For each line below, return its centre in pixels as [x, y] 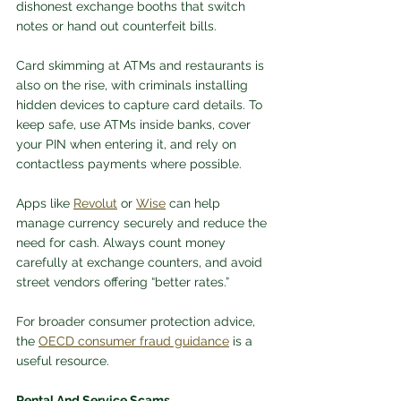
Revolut [95, 204]
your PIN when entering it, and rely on [128, 145]
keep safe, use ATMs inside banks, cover [135, 125]
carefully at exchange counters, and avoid [141, 263]
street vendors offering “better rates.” [124, 282]
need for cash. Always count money [123, 243]
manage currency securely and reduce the [143, 223]
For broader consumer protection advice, [137, 322]
